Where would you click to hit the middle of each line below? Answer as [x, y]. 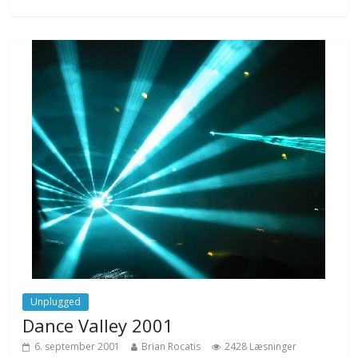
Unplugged [56, 301]
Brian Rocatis [171, 346]
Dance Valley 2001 [98, 325]
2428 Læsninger [261, 346]
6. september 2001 [78, 346]
